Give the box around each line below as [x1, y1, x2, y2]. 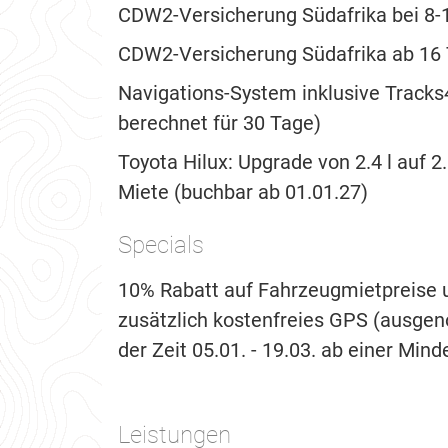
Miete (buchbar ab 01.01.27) [118, 180, 368, 205]
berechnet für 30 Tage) [118, 111, 321, 136]
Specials [118, 231, 204, 260]
